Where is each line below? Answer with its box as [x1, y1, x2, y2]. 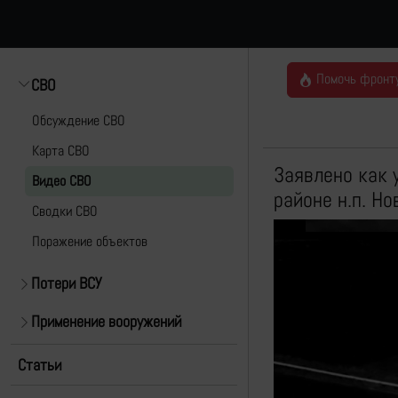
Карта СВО [32, 141, 90, 160]
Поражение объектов [32, 232, 147, 251]
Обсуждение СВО [32, 111, 125, 130]
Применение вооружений [31, 311, 181, 331]
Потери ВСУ [31, 273, 101, 293]
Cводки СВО [32, 202, 98, 220]
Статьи [18, 354, 61, 375]
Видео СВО [32, 171, 92, 190]
